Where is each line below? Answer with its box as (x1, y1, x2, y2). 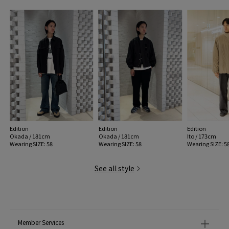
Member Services (18, 218, 64, 227)
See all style (95, 163, 134, 174)
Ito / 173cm (187, 132, 217, 141)
